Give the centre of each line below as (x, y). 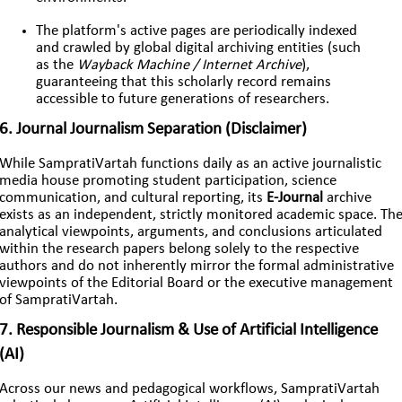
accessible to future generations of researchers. (183, 100)
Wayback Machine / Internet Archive (190, 66)
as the (57, 66)
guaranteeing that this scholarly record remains (184, 83)
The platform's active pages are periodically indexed (197, 32)
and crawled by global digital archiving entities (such (199, 49)
